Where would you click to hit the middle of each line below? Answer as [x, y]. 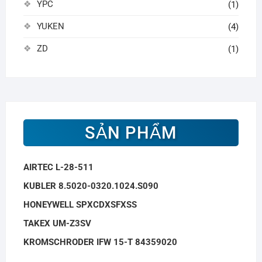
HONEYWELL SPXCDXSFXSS [80, 204]
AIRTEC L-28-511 [58, 167]
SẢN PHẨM [131, 132]
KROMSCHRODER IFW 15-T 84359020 [100, 242]
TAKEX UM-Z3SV [57, 223]
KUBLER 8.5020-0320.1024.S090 [91, 186]
